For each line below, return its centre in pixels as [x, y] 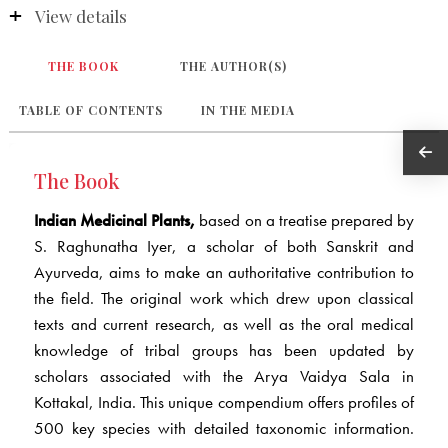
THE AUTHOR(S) [234, 66]
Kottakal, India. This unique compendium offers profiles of [224, 402]
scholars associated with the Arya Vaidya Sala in [224, 376]
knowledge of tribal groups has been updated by [224, 350]
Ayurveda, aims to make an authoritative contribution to [224, 272]
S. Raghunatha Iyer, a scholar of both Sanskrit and [224, 246]
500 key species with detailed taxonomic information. [224, 428]
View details [80, 16]
